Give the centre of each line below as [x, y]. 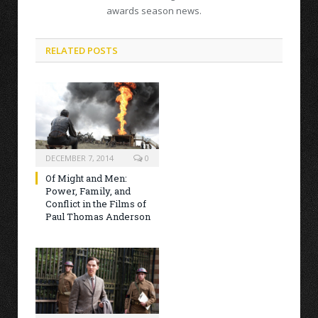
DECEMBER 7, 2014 [79, 158]
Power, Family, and [88, 191]
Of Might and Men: [86, 178]
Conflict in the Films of [96, 203]
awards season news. [154, 10]
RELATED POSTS [82, 50]
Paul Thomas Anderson [98, 216]
